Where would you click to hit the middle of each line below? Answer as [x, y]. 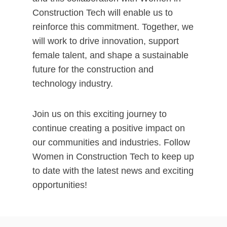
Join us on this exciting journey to [100, 114]
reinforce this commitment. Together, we [113, 27]
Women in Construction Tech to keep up [113, 157]
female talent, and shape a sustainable [110, 55]
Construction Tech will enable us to [103, 13]
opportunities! [60, 185]
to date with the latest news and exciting [113, 171]
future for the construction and [93, 69]
